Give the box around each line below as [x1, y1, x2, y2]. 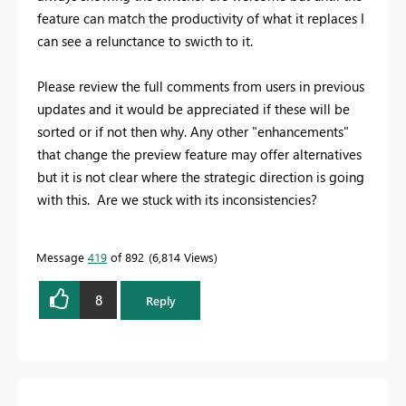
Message [36, 249, 88, 266]
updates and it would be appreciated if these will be [37, 100, 350, 119]
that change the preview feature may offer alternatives [37, 145, 362, 164]
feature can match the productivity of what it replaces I [37, 9, 364, 28]
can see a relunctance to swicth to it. [37, 32, 256, 51]
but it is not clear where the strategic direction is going [37, 168, 364, 187]
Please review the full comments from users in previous [37, 77, 364, 96]
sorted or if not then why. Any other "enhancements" [37, 122, 349, 141]
